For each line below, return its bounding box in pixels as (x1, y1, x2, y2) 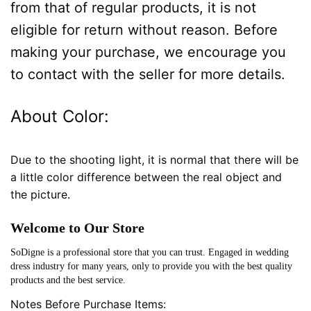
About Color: (10, 106, 109, 127)
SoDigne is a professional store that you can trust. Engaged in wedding (10, 247, 289, 258)
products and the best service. (10, 275, 126, 286)
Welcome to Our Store (10, 220, 144, 236)
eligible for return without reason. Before (10, 22, 278, 39)
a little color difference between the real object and (10, 170, 282, 185)
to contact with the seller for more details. (10, 66, 285, 83)
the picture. (10, 187, 70, 202)
